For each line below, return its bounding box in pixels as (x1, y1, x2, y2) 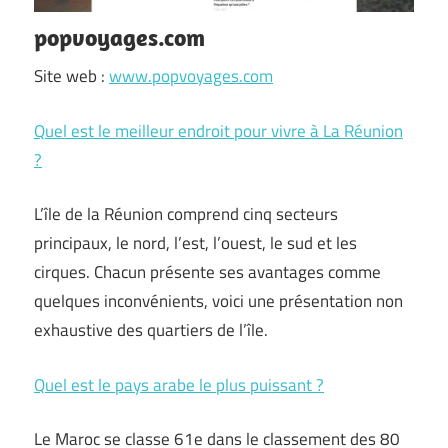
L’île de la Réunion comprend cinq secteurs (34, 201, 338, 228)
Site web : (34, 63, 109, 90)
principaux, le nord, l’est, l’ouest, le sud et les (34, 230, 357, 257)
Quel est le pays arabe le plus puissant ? (34, 371, 324, 398)
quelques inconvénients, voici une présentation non (34, 288, 403, 315)
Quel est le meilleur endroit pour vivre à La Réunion (34, 117, 403, 144)
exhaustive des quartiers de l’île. (34, 317, 268, 344)
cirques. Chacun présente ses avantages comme (34, 259, 381, 286)
